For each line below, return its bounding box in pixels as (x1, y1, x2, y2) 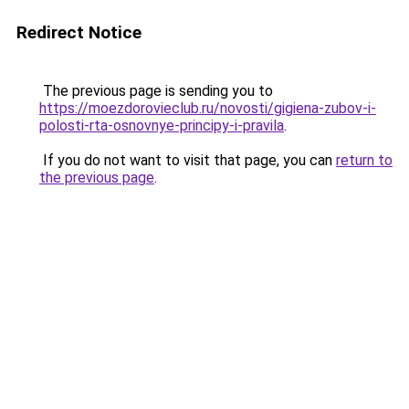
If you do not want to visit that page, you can (39, 152, 336, 169)
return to (336, 152, 393, 169)
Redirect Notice (16, 22, 142, 43)
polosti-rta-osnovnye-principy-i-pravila (39, 117, 284, 134)
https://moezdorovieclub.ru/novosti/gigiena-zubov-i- (39, 100, 376, 117)
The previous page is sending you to (39, 82, 273, 100)
